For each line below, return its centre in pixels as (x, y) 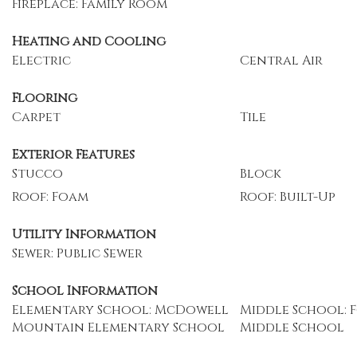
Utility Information (84, 234)
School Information (85, 291)
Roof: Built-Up (287, 197)
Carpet (36, 117)
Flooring (45, 98)
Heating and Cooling (89, 41)
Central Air (281, 61)
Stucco (37, 174)
